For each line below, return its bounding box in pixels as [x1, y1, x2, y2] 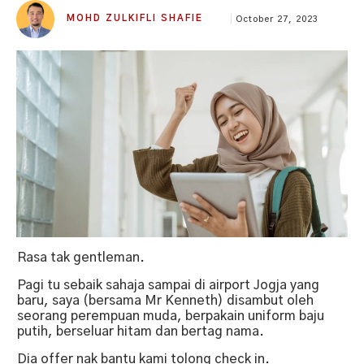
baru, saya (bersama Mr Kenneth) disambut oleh [17, 293, 314, 307]
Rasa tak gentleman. [17, 250, 148, 264]
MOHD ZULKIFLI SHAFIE [67, 13, 204, 23]
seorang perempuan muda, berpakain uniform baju [17, 309, 324, 323]
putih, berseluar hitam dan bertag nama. [17, 324, 264, 338]
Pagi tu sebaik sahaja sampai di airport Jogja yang [17, 278, 319, 292]
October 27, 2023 [236, 14, 319, 24]
